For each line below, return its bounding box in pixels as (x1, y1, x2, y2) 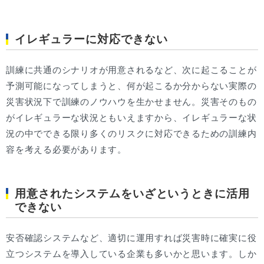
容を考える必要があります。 (6, 144, 127, 155)
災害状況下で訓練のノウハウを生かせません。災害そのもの (6, 97, 257, 107)
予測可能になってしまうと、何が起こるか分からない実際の (6, 81, 257, 91)
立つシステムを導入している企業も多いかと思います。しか (6, 249, 257, 259)
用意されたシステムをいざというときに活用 (15, 187, 250, 200)
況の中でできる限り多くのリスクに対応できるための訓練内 (6, 128, 257, 139)
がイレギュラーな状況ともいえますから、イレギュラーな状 (6, 113, 257, 123)
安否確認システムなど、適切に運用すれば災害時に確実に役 (6, 233, 257, 243)
